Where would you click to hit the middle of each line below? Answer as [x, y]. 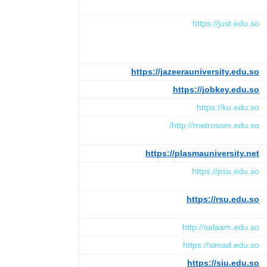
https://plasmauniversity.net [202, 153]
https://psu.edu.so [226, 171]
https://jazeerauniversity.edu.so [195, 71]
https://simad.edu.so [221, 245]
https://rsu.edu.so [223, 199]
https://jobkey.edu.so [216, 89]
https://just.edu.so [226, 23]
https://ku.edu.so [228, 107]
